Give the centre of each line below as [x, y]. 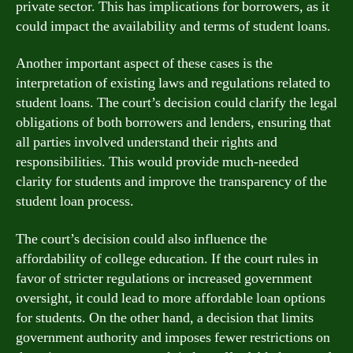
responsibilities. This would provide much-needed [157, 162]
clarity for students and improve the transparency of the [171, 182]
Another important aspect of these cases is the [144, 63]
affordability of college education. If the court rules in [167, 258]
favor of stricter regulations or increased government [164, 278]
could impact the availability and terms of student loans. [173, 26]
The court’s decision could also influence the [141, 239]
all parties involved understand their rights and [147, 142]
